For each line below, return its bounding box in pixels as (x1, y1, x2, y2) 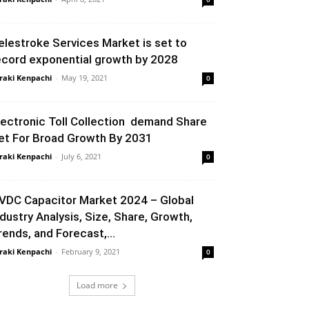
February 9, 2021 (61, 246, 120, 257)
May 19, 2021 (61, 72, 108, 83)
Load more (77, 279, 118, 291)
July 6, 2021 (61, 151, 101, 161)
